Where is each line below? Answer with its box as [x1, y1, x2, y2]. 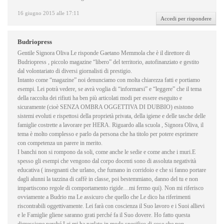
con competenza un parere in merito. [17, 139, 102, 147]
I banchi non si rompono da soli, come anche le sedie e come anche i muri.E [17, 148, 195, 156]
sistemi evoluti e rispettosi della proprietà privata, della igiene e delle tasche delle [17, 112, 205, 120]
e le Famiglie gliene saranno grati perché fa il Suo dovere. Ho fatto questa [17, 211, 190, 219]
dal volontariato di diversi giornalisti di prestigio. [17, 67, 132, 75]
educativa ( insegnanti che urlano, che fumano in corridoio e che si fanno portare [17, 166, 206, 174]
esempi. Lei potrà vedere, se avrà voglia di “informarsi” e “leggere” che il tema [17, 85, 201, 93]
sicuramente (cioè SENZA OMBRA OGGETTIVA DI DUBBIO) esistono [17, 103, 193, 111]
